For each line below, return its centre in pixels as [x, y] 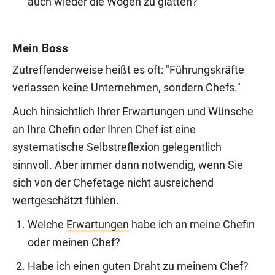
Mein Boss [40, 48]
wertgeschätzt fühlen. [66, 200]
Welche [47, 224]
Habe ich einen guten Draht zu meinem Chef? [138, 266]
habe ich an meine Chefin [192, 224]
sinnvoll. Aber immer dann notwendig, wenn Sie [128, 165]
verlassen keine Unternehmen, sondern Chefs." [126, 87]
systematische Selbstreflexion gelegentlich [117, 147]
